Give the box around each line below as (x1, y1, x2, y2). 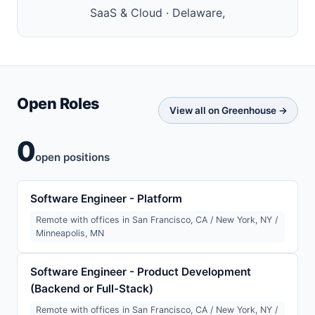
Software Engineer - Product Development (30, 265, 251, 279)
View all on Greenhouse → (169, 104, 288, 116)
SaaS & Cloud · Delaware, (90, 6, 225, 20)
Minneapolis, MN (36, 228, 105, 239)
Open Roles (17, 94, 99, 113)
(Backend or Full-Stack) (30, 282, 153, 296)
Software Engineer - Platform (30, 192, 182, 206)
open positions (35, 150, 110, 165)
